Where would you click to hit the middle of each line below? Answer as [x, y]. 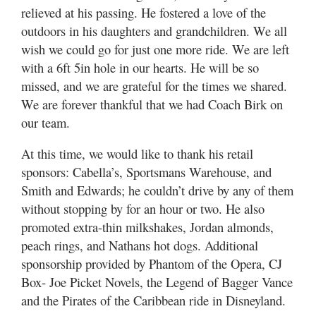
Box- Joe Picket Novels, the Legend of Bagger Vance [157, 281]
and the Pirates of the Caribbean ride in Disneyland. [153, 300]
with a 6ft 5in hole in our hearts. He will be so [140, 67]
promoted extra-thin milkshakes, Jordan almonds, [147, 226]
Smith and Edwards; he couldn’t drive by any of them [157, 190]
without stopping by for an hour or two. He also [143, 208]
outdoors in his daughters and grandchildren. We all [154, 30]
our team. [45, 122]
